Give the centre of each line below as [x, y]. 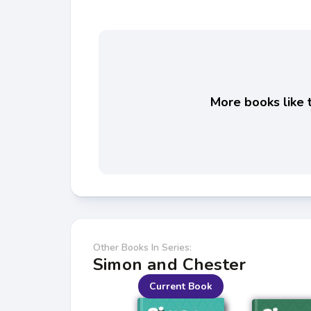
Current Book [180, 287]
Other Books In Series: [142, 248]
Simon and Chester [170, 265]
